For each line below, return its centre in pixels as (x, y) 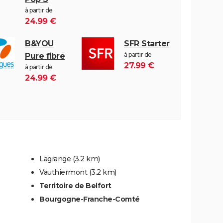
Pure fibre (45, 56)
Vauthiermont (63, 172)
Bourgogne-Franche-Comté (90, 199)
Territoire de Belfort (75, 185)
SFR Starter (147, 43)
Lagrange (55, 159)
